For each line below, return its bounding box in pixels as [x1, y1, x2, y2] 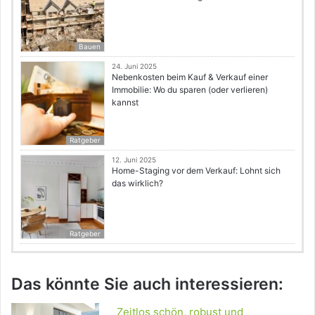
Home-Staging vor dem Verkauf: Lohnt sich [112, 165, 281, 176]
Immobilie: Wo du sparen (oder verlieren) [112, 84, 268, 95]
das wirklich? [112, 177, 163, 188]
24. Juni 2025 [112, 61, 157, 70]
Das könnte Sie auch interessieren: [11, 274, 283, 294]
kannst [112, 96, 139, 108]
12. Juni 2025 [112, 155, 156, 164]
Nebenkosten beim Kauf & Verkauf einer [112, 71, 268, 82]
